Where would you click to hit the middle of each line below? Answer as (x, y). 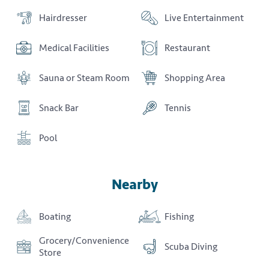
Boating (55, 216)
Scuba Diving (191, 246)
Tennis (178, 108)
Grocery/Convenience (84, 240)
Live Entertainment (204, 18)
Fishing (179, 216)
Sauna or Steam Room (84, 78)
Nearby (134, 184)
